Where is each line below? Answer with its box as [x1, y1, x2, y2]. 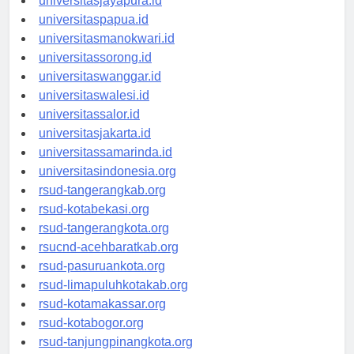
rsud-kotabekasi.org [39, 217, 149, 231]
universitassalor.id [39, 122, 140, 136]
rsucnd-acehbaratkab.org [39, 254, 179, 269]
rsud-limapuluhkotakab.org [39, 292, 188, 307]
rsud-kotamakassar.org [39, 311, 166, 326]
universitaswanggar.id [39, 84, 161, 98]
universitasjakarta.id [39, 141, 151, 155]
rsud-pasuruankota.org [39, 273, 165, 288]
